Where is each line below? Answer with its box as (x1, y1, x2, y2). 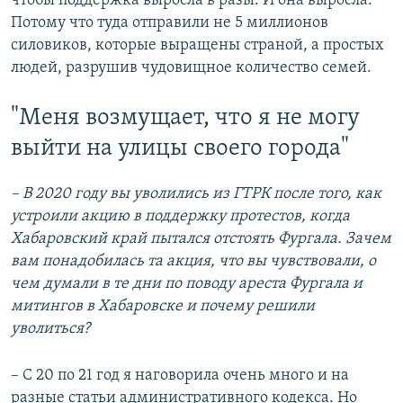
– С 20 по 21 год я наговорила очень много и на (11, 367, 349, 385)
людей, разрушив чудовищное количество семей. (11, 58, 372, 76)
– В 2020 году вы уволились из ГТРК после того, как (11, 185, 381, 203)
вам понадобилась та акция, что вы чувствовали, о (11, 253, 376, 271)
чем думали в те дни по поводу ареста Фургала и (11, 275, 363, 293)
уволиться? (11, 320, 90, 338)
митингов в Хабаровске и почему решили (11, 298, 315, 316)
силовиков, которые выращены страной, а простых (11, 36, 384, 54)
